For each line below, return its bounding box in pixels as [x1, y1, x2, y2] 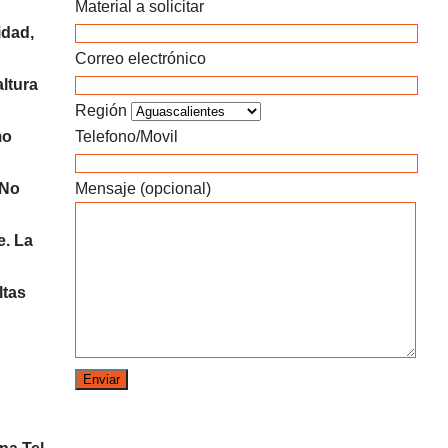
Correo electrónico [75, 50, 206, 67]
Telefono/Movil [75, 128, 178, 145]
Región [75, 102, 131, 119]
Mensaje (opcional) [75, 180, 211, 197]
